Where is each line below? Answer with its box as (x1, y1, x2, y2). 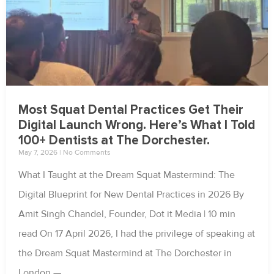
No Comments (61, 148, 111, 158)
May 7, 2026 (18, 148, 59, 158)
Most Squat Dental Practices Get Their (18, 102, 243, 118)
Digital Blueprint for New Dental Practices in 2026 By (18, 188, 244, 201)
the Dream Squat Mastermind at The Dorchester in (18, 247, 232, 260)
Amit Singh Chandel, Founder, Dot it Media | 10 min (18, 208, 235, 221)
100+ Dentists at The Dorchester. (18, 133, 210, 149)
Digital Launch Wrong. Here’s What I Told (18, 117, 255, 133)
